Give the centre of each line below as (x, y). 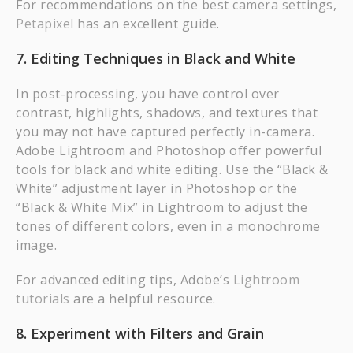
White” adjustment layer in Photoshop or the (157, 188)
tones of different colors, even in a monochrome (168, 226)
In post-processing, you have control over (148, 94)
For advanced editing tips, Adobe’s (124, 280)
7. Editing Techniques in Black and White (156, 58)
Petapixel (45, 24)
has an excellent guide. (147, 24)
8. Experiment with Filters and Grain (140, 333)
